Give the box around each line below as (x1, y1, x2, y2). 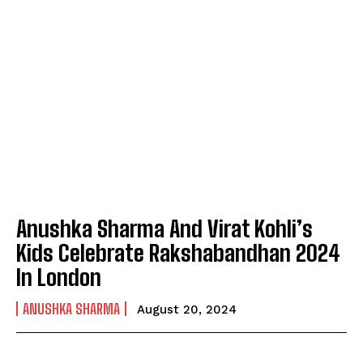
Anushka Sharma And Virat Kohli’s (16, 215, 313, 243)
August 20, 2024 (137, 302, 237, 318)
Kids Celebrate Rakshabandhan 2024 (16, 239, 340, 267)
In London (16, 263, 101, 292)
